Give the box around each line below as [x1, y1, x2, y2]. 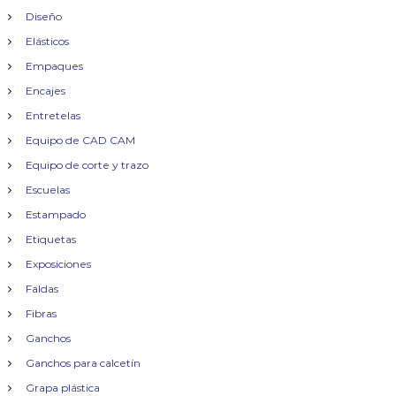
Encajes [25, 84, 65, 97]
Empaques [25, 59, 83, 72]
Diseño [25, 10, 62, 23]
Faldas [25, 282, 58, 295]
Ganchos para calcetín [25, 356, 141, 369]
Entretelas [25, 109, 80, 122]
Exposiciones [25, 257, 91, 270]
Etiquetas [25, 232, 76, 246]
